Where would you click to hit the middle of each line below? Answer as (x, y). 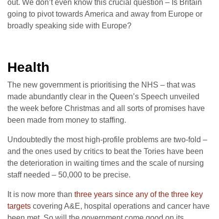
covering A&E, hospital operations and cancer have (120, 206)
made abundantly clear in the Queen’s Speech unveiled (103, 97)
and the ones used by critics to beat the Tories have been (105, 152)
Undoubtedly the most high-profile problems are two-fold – (107, 140)
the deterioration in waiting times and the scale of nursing (106, 163)
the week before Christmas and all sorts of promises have (106, 109)
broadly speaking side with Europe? (69, 26)
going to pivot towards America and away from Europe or (105, 14)
